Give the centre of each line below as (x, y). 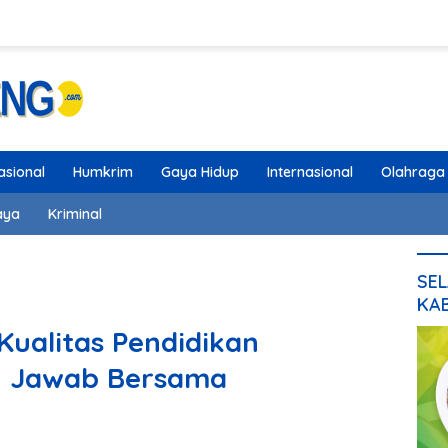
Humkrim (103, 172)
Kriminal (75, 214)
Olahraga (413, 172)
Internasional (310, 172)
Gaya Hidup (200, 172)
